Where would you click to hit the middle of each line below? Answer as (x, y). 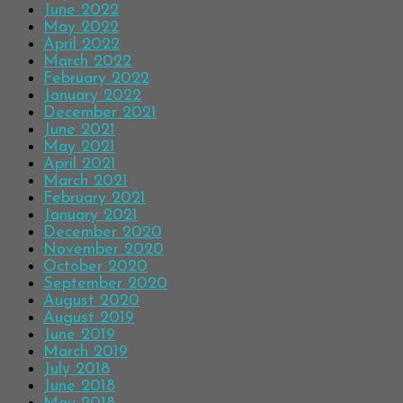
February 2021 (94, 199)
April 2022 (81, 45)
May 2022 (81, 28)
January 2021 (90, 216)
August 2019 (89, 318)
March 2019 (85, 353)
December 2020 (103, 233)
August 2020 (91, 301)
